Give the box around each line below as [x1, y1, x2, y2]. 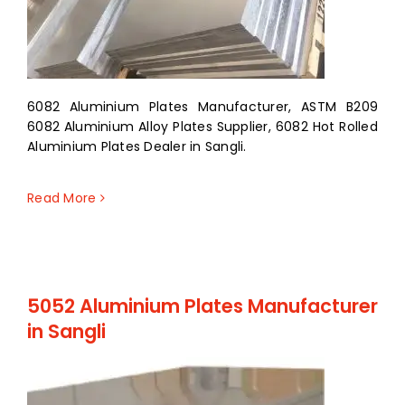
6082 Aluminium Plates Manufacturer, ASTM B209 [27, 97, 378, 116]
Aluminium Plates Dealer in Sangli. [27, 137, 247, 155]
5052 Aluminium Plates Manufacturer [27, 292, 378, 319]
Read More [27, 188, 97, 207]
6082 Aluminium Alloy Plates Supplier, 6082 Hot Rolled [27, 117, 378, 136]
